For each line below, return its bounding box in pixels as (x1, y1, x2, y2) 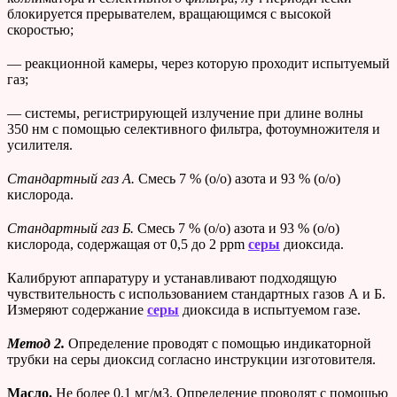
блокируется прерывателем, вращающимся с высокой (7, 6, 331, 22)
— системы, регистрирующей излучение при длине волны (7, 105, 363, 121)
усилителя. (7, 137, 73, 153)
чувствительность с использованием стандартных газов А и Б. (7, 286, 385, 302)
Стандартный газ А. (7, 171, 138, 187)
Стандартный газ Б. (7, 221, 137, 237)
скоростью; (7, 22, 74, 38)
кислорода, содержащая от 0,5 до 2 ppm (7, 237, 248, 253)
